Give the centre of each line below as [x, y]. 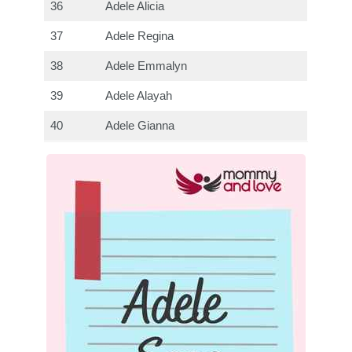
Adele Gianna [140, 126]
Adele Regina [140, 37]
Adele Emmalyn [147, 66]
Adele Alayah [139, 96]
